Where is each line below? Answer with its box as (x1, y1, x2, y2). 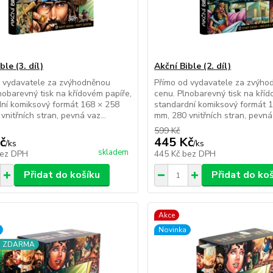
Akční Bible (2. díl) (154, 60, 232, 72)
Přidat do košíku (23, 168, 100, 182)
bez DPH (182, 148, 216, 160)
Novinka (158, 225, 187, 235)
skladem (98, 147, 129, 158)
